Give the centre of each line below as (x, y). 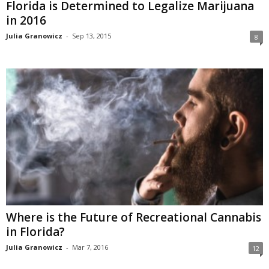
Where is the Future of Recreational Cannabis (134, 217)
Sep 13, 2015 (92, 35)
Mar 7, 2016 (90, 247)
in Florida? (35, 231)
